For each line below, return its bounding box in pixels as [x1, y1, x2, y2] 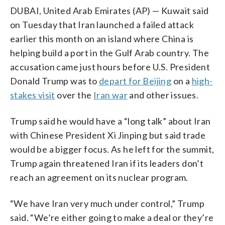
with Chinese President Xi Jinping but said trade [10, 129, 206, 141]
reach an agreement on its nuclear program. [10, 171, 188, 183]
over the [55, 89, 93, 100]
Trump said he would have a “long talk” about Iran [10, 115, 211, 127]
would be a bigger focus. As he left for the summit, [10, 143, 214, 155]
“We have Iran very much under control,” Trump [10, 197, 204, 209]
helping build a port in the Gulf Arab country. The [10, 47, 209, 58]
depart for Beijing [99, 75, 172, 86]
